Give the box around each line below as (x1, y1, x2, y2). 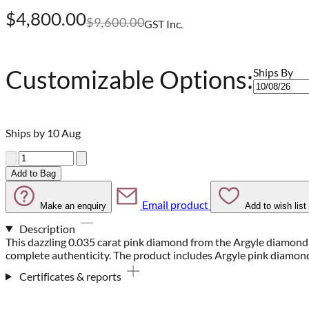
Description (19, 221, 75, 235)
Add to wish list (245, 200, 306, 211)
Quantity (5, 149, 48, 163)
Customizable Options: (6, 63, 253, 94)
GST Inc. (144, 17, 183, 30)
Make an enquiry (40, 200, 106, 211)
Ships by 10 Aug (6, 126, 81, 139)
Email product (142, 197, 208, 211)
